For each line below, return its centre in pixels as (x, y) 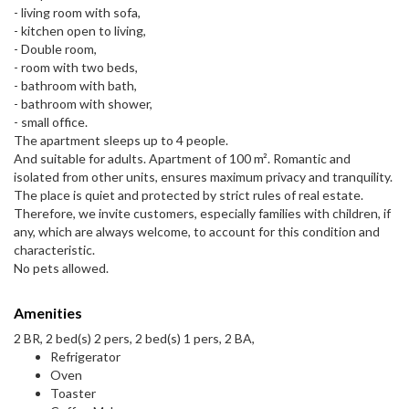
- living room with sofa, (77, 13)
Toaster (73, 393)
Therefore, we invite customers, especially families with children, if (202, 214)
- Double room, (55, 49)
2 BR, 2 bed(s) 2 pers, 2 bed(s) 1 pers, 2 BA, (134, 339)
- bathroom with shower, (83, 104)
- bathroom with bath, (75, 86)
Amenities (48, 313)
